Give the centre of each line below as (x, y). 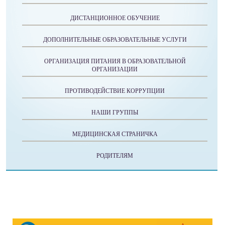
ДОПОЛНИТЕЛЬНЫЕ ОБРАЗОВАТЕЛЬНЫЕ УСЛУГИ (115, 40)
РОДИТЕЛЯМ (115, 156)
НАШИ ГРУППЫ (115, 113)
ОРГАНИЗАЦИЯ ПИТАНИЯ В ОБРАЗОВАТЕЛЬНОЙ (115, 61)
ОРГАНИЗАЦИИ (115, 69)
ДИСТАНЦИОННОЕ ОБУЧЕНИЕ (115, 18)
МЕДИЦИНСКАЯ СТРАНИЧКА (115, 134)
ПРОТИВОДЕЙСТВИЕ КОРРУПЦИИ (115, 91)
